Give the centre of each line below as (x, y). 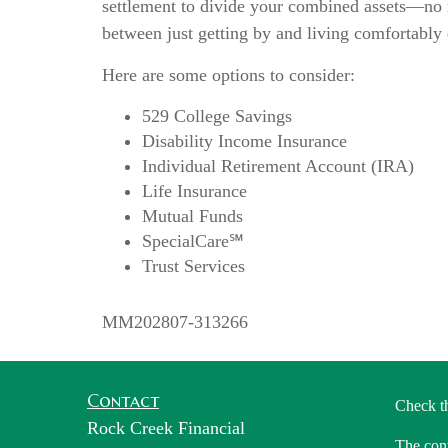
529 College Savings (217, 116)
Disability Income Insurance (244, 141)
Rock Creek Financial (166, 428)
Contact (123, 400)
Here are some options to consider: (228, 75)
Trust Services (193, 266)
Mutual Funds (192, 216)
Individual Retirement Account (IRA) (278, 166)
